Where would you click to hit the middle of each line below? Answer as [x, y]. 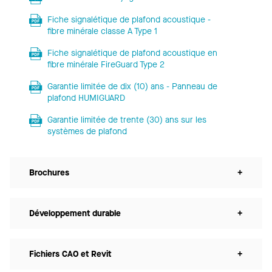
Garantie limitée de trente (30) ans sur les [127, 120]
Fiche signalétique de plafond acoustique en [132, 53]
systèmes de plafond [87, 131]
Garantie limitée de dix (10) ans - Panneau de [132, 86]
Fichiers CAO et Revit [70, 254]
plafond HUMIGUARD [86, 98]
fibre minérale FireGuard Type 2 [106, 64]
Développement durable [75, 213]
